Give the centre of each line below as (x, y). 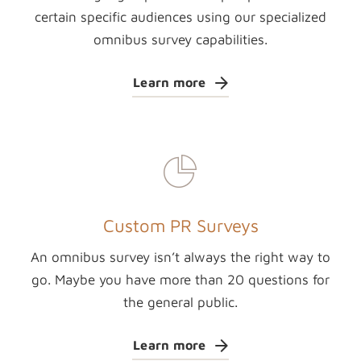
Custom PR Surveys (180, 226)
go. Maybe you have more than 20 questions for (180, 280)
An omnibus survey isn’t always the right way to (180, 257)
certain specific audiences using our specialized (180, 17)
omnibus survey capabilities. (180, 39)
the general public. (180, 302)
